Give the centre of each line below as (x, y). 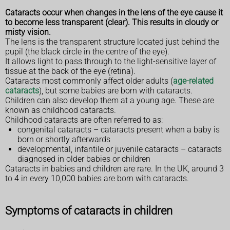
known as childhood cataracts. (61, 110)
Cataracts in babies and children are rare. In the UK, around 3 (114, 168)
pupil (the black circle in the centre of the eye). (87, 51)
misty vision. (28, 32)
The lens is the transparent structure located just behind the (112, 42)
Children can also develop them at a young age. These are (110, 100)
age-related (193, 81)
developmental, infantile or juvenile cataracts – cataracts (120, 149)
